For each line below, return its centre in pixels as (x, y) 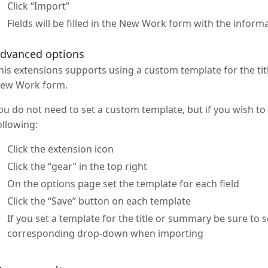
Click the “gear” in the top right (77, 167)
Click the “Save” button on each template (99, 201)
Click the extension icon (60, 149)
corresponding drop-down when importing (105, 234)
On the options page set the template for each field (123, 184)
